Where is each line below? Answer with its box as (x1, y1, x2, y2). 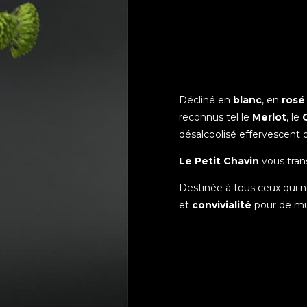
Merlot (251, 110, 286, 123)
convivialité (191, 198, 251, 211)
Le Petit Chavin (178, 154, 259, 167)
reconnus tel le (178, 110, 252, 123)
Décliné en (178, 93, 233, 106)
